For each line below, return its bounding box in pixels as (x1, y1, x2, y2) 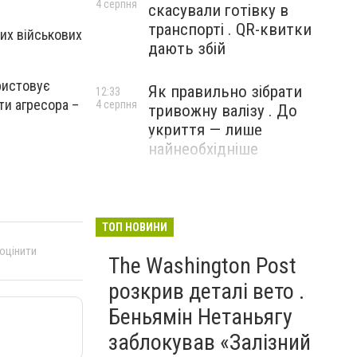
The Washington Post (108, 253, 296, 279)
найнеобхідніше (148, 139, 258, 159)
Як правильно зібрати (148, 82, 302, 101)
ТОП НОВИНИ (102, 221, 167, 233)
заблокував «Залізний (108, 329, 311, 355)
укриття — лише (148, 120, 262, 139)
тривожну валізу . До (148, 101, 297, 120)
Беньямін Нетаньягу (108, 304, 292, 330)
